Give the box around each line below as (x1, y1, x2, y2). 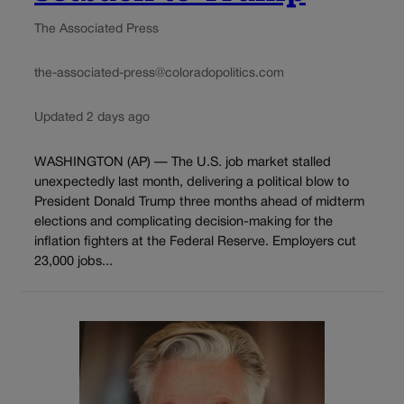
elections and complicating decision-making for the (34, 216, 333, 228)
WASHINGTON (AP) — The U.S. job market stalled (34, 156, 331, 169)
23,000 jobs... (34, 255, 113, 268)
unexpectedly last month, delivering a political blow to (34, 176, 349, 188)
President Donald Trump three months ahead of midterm (34, 196, 364, 208)
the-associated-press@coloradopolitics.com (34, 67, 284, 79)
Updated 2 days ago (34, 111, 150, 124)
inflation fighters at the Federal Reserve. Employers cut (34, 235, 356, 248)
